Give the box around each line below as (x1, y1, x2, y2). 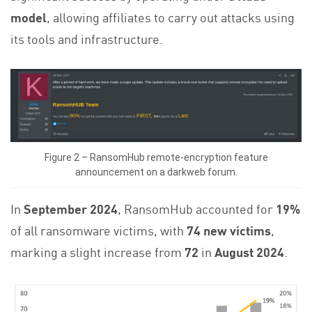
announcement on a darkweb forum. (75, 166, 237, 178)
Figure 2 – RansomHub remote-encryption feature (44, 151, 268, 163)
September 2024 (24, 199, 118, 218)
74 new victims (187, 221, 271, 240)
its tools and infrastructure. (10, 29, 163, 47)
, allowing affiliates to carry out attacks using (47, 7, 295, 26)
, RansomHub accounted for (118, 199, 276, 218)
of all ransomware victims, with (10, 221, 187, 240)
